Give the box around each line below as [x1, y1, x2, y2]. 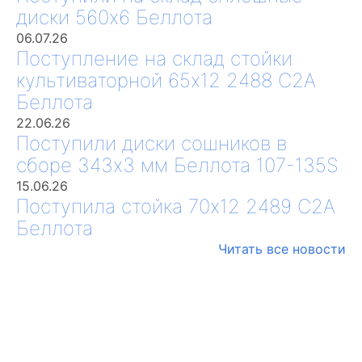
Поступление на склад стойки [16, 46, 293, 70]
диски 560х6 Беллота [16, 5, 213, 29]
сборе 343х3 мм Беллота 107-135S [16, 153, 339, 177]
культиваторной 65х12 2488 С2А [16, 68, 316, 92]
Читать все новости [218, 240, 346, 257]
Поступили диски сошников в [16, 131, 287, 155]
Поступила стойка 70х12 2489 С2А [16, 194, 335, 218]
